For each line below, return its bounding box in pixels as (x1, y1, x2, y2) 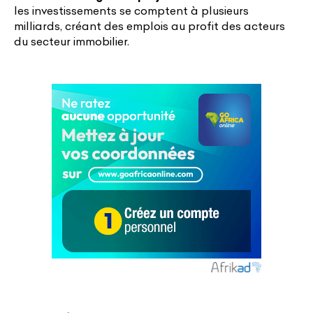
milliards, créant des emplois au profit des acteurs (14, 18, 285, 33)
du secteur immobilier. (14, 34, 129, 48)
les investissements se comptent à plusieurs (14, 3, 249, 17)
